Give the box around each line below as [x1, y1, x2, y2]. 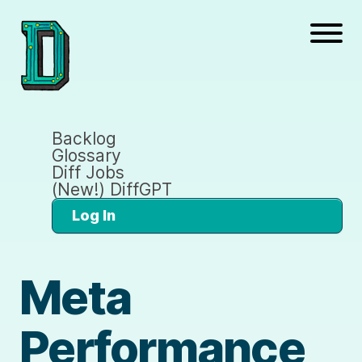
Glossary [52, 145, 121, 166]
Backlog [52, 128, 116, 149]
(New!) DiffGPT [52, 179, 172, 200]
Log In [72, 206, 116, 224]
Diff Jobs [52, 162, 124, 183]
